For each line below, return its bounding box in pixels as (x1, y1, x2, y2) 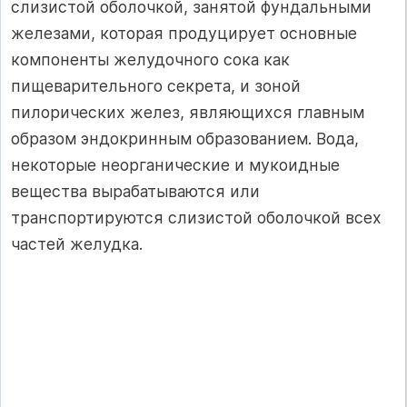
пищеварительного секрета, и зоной (11, 75, 301, 95)
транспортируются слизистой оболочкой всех (11, 207, 382, 227)
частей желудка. (11, 233, 143, 253)
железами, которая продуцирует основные (11, 23, 357, 43)
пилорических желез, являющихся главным (11, 102, 364, 122)
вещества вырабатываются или (11, 181, 260, 201)
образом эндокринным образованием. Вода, (11, 128, 359, 148)
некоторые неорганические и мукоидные (11, 154, 340, 174)
